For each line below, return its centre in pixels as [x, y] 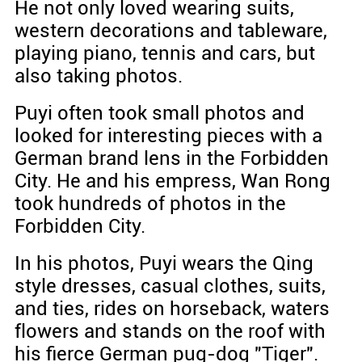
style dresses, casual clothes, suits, [170, 286]
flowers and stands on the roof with [170, 331]
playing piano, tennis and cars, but [164, 53]
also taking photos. [98, 76]
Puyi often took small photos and [159, 113]
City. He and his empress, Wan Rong [172, 181]
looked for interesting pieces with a [168, 135]
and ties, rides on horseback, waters [172, 308]
